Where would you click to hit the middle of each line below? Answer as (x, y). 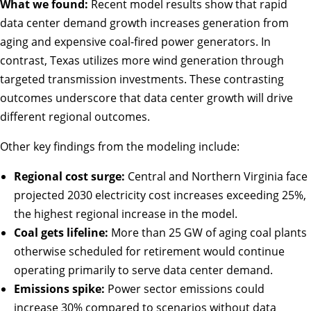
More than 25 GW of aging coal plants (208, 233)
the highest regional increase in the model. (126, 214)
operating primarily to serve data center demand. (143, 270)
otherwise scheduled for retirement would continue (149, 252)
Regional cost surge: (69, 177)
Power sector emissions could (185, 289)
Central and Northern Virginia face (216, 177)
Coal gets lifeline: (61, 233)
